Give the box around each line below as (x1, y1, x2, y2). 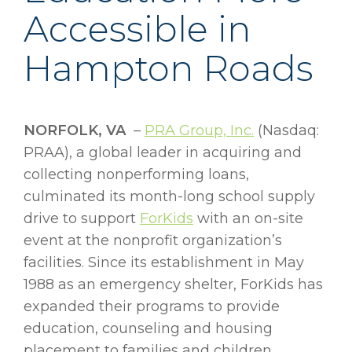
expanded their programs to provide (24, 298, 280, 316)
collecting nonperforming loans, (24, 166, 249, 184)
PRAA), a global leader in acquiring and (24, 144, 302, 162)
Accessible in (24, 7, 251, 51)
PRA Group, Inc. (145, 122, 254, 140)
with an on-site (193, 210, 303, 228)
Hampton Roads (24, 46, 313, 90)
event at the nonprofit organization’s (24, 232, 282, 250)
